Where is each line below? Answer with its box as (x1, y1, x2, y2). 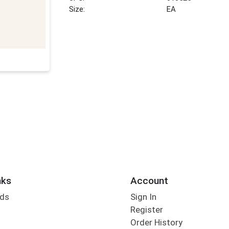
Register (130, 204, 163, 215)
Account (130, 174, 168, 187)
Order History (130, 217, 182, 228)
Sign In (130, 192, 156, 202)
